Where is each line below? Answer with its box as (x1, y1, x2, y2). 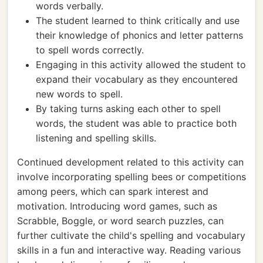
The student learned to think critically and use (36, 15, 240, 26)
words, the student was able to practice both (36, 117, 237, 129)
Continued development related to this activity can (17, 156, 244, 168)
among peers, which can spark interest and (17, 186, 208, 197)
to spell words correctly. (36, 44, 144, 56)
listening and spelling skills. (36, 132, 156, 144)
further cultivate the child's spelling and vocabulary (17, 230, 245, 241)
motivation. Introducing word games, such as (17, 200, 217, 212)
